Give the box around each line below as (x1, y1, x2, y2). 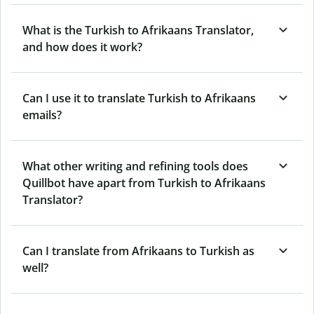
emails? (22, 107, 62, 123)
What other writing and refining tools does (22, 158, 248, 174)
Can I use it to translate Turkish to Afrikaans (22, 90, 256, 106)
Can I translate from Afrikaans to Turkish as (22, 243, 254, 259)
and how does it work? (22, 39, 142, 55)
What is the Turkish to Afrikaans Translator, (22, 22, 254, 38)
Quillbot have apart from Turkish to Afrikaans (22, 175, 266, 191)
